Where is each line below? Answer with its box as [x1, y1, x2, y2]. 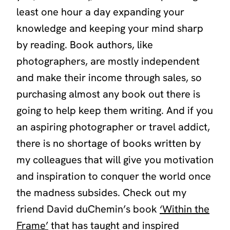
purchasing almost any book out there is [16, 87, 200, 101]
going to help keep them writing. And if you [16, 103, 213, 117]
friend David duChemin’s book [16, 202, 160, 216]
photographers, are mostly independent [16, 54, 200, 68]
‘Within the [160, 202, 209, 216]
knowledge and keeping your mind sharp [16, 21, 203, 35]
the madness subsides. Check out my [16, 185, 186, 199]
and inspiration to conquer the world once [16, 169, 211, 183]
